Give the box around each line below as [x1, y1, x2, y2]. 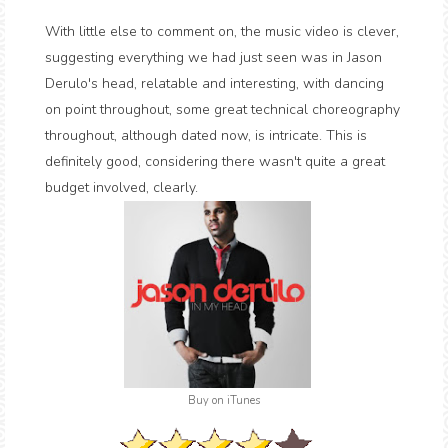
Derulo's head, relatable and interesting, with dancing [45, 74, 384, 93]
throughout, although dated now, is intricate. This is [45, 126, 367, 145]
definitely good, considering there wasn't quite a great [45, 152, 385, 171]
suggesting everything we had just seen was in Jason [45, 48, 382, 67]
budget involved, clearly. [45, 178, 198, 197]
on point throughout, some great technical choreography [45, 100, 400, 119]
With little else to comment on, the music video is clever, [45, 22, 399, 41]
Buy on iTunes [188, 393, 260, 408]
